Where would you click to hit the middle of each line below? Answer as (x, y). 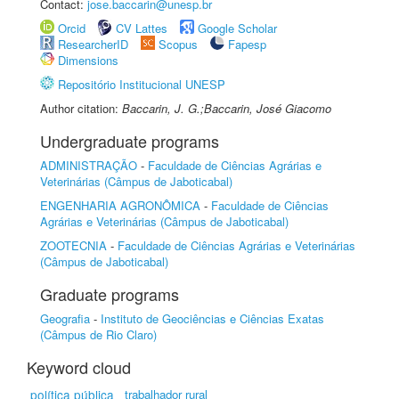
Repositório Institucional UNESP (142, 84)
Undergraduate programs (130, 141)
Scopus (178, 44)
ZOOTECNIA (73, 245)
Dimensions (88, 60)
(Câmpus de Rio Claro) (98, 334)
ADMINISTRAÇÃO (89, 165)
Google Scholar (237, 28)
